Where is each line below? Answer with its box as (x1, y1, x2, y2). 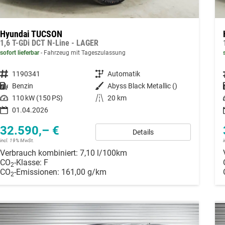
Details (132, 128, 154, 136)
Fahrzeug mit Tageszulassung (42, 49, 126, 56)
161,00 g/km (61, 167, 106, 177)
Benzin (12, 81, 33, 90)
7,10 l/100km (79, 148, 127, 158)
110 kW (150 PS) (12, 93, 63, 102)
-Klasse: (14, 157, 42, 167)
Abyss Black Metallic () (107, 81, 177, 90)
